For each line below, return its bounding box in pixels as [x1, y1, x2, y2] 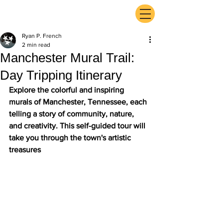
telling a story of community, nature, [9, 110, 136, 118]
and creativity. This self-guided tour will [9, 121, 147, 130]
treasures [9, 145, 41, 154]
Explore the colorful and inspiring [9, 86, 126, 94]
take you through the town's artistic [9, 133, 133, 142]
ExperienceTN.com [19, 12, 95, 22]
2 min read [22, 41, 50, 48]
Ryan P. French [22, 32, 62, 39]
